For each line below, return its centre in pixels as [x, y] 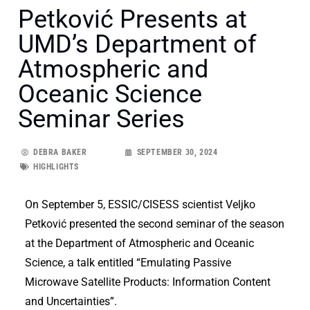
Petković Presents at [133, 19]
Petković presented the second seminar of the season [155, 224]
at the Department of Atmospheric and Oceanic [139, 243]
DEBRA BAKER [60, 152]
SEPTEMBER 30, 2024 [177, 152]
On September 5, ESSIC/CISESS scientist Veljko [140, 204]
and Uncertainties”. [71, 301]
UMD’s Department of [137, 44]
